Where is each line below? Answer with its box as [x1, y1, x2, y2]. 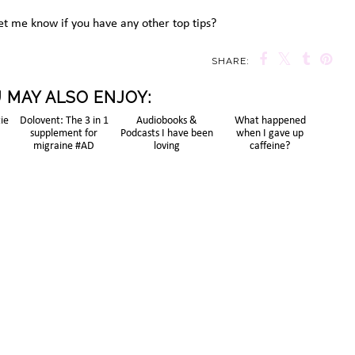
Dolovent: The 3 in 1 [21, 213, 110, 226]
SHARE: [212, 55, 250, 67]
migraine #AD [35, 239, 97, 251]
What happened [235, 213, 307, 226]
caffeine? [251, 239, 292, 251]
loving [155, 239, 182, 251]
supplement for [32, 226, 100, 239]
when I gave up [238, 226, 306, 239]
